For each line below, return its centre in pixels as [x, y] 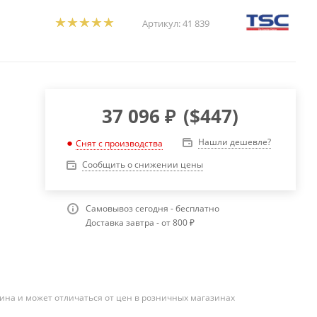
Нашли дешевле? [234, 142]
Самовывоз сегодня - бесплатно [152, 209]
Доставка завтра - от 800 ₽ [140, 223]
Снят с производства [119, 144]
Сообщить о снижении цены [142, 165]
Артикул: [161, 23]
